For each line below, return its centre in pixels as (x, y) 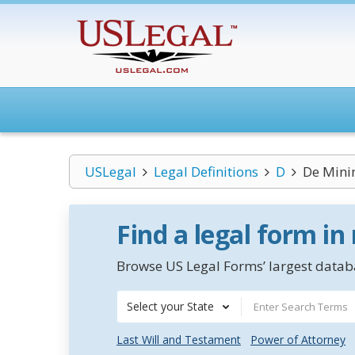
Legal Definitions (206, 172)
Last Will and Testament (179, 340)
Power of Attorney (298, 340)
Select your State (170, 306)
